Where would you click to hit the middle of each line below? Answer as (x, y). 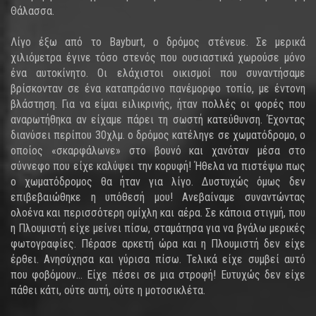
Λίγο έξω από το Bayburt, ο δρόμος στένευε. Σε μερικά (158, 42)
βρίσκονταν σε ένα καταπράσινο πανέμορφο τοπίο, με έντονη (158, 89)
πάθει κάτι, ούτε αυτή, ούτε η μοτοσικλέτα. (108, 290)
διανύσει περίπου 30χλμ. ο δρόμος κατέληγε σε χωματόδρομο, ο (158, 135)
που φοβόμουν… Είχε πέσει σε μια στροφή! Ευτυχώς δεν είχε (158, 275)
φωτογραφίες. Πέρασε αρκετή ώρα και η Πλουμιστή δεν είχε (158, 244)
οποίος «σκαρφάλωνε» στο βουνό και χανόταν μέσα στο (158, 151)
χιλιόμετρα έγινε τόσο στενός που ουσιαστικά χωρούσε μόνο (158, 57)
